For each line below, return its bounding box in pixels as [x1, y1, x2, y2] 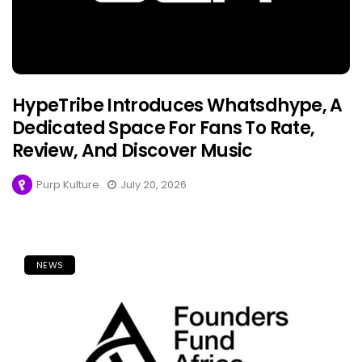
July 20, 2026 [120, 177, 187, 193]
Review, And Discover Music [12, 138, 253, 164]
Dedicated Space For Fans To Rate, [12, 116, 315, 141]
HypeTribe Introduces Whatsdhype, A [12, 93, 343, 119]
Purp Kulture [36, 177, 99, 193]
